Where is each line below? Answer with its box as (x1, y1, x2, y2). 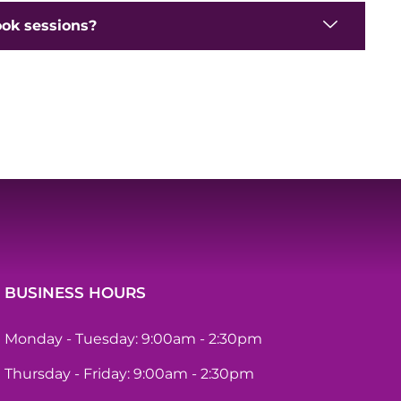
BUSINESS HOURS (4, 284, 146, 303)
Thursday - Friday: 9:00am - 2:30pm (4, 365, 254, 383)
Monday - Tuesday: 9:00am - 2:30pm (4, 330, 262, 348)
